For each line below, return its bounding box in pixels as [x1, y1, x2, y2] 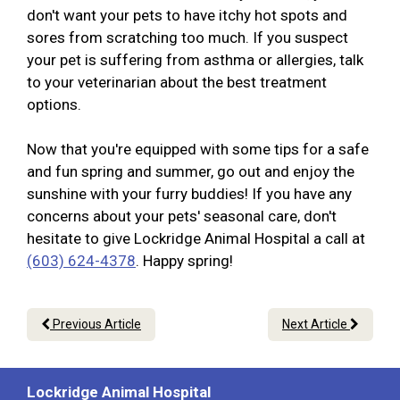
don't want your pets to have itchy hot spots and [27, 6, 347, 25]
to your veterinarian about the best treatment [27, 73, 327, 92]
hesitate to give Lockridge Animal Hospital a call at [27, 229, 365, 248]
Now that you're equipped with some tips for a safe [27, 140, 369, 159]
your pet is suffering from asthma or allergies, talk [27, 51, 363, 70]
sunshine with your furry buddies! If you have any [27, 185, 352, 204]
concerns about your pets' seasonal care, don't [27, 207, 337, 226]
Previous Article [50, 317, 141, 332]
